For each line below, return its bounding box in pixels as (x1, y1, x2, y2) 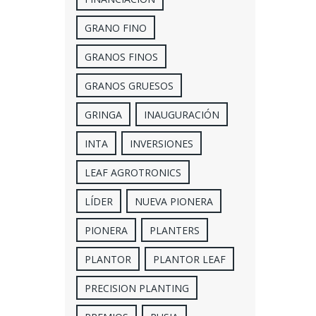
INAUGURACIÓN (143, 108, 219, 122)
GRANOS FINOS (84, 50, 158, 64)
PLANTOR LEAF (152, 253, 226, 267)
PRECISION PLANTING (84, 281, 189, 296)
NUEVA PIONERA (134, 195, 213, 209)
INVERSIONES (129, 137, 193, 151)
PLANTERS (149, 224, 200, 238)
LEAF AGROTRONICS (84, 166, 181, 180)
